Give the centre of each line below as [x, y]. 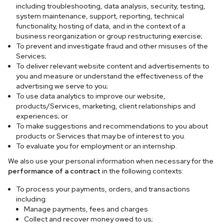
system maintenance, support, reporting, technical [100, 16]
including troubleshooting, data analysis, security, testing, [111, 6]
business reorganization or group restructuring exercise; [109, 36]
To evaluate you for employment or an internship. [96, 146]
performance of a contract [54, 171]
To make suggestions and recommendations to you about [112, 126]
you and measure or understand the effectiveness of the [110, 76]
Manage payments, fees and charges [86, 209]
